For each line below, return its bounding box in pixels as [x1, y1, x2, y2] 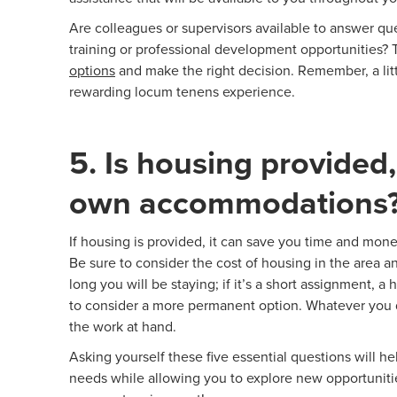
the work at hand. [69, 316, 176, 337]
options [69, 60, 115, 81]
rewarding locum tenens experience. [69, 82, 295, 102]
